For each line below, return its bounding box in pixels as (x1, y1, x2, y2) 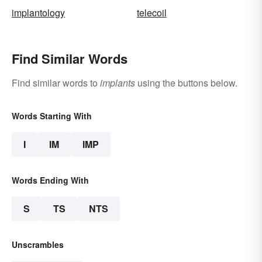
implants (100, 75, 135, 89)
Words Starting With (12, 109, 92, 122)
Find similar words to (12, 75, 100, 89)
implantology (12, 5, 65, 19)
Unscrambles (12, 238, 64, 250)
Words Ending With (12, 174, 89, 186)
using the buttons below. (135, 75, 237, 89)
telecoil (137, 5, 167, 19)
